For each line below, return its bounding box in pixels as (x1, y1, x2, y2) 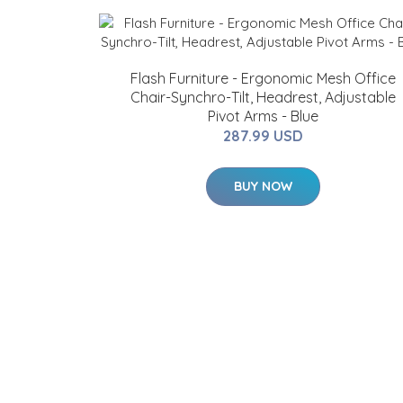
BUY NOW (233, 178, 292, 194)
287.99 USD (222, 127, 303, 145)
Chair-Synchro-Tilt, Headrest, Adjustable (130, 88, 396, 106)
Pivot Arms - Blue (207, 107, 318, 125)
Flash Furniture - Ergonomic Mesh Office (130, 69, 396, 87)
